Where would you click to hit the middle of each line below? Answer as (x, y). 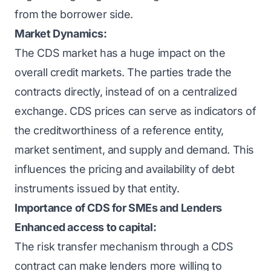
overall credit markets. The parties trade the (123, 72)
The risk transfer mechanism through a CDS (124, 247)
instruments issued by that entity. (97, 188)
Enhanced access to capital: (86, 227)
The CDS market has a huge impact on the (120, 53)
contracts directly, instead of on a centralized (126, 92)
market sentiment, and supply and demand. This (135, 150)
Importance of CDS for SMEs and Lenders (118, 208)
